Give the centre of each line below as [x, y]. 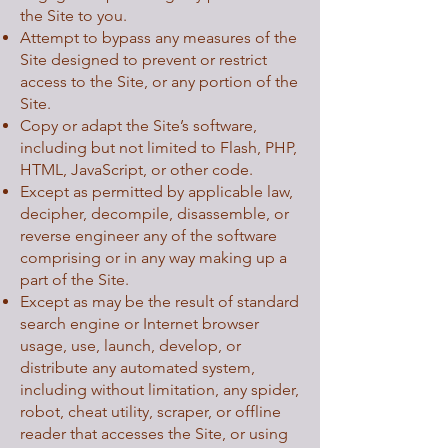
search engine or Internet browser [139, 323]
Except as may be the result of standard [159, 301]
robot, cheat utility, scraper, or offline [150, 411]
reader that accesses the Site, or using [154, 433]
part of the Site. [74, 279]
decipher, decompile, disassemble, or [154, 213]
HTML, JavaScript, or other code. [136, 169]
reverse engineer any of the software [148, 235]
